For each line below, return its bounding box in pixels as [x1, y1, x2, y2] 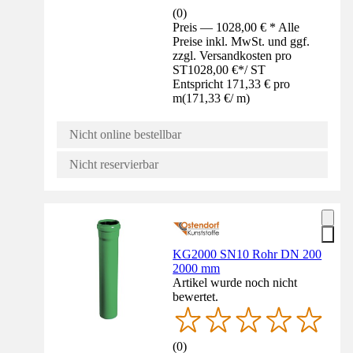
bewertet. [173, 290, 219, 304]
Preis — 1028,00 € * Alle [173, 20, 300, 35]
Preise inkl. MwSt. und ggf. [173, 35, 310, 49]
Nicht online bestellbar [69, 128, 181, 142]
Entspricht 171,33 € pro [173, 77, 291, 91]
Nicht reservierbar [69, 158, 158, 172]
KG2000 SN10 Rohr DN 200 [173, 247, 322, 262]
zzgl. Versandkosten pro [173, 49, 292, 63]
